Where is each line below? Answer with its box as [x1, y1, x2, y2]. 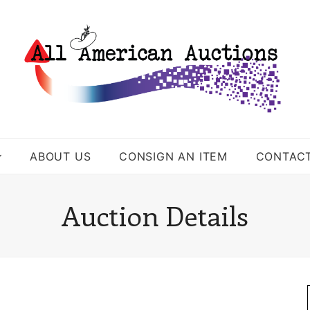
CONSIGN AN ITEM [119, 149, 228, 163]
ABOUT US [30, 149, 91, 163]
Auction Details [62, 197, 248, 233]
